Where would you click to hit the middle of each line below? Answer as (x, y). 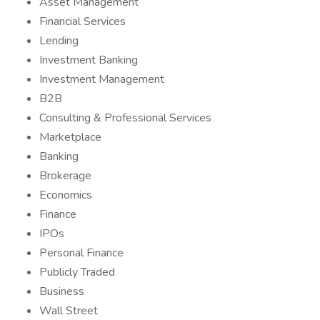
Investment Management (102, 79)
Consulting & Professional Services (125, 118)
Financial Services (82, 21)
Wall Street (69, 311)
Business (62, 291)
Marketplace (70, 137)
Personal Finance (81, 253)
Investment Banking (89, 60)
